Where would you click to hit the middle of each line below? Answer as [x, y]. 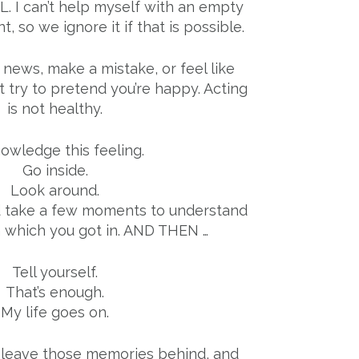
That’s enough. [55, 292]
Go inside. [55, 171]
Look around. [55, 191]
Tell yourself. [55, 272]
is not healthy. [55, 109]
